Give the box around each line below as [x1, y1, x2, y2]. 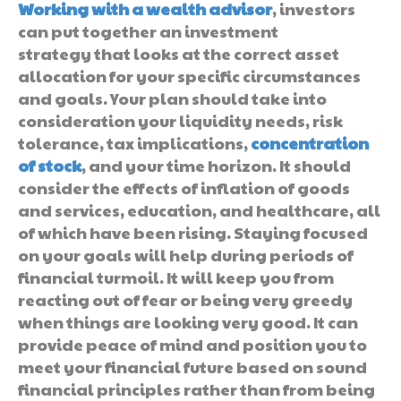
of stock [18, 153, 81, 176]
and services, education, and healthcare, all [18, 198, 380, 221]
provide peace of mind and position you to [18, 332, 367, 355]
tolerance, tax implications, [18, 131, 251, 154]
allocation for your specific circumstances [18, 64, 361, 87]
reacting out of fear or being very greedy [18, 287, 353, 311]
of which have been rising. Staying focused [18, 220, 368, 243]
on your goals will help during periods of [18, 243, 354, 266]
